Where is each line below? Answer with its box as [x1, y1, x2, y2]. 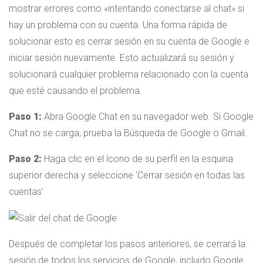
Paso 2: [9, 153, 42, 165]
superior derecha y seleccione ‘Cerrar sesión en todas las [9, 170, 245, 181]
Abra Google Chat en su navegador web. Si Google [42, 111, 254, 123]
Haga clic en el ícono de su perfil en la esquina [42, 153, 233, 165]
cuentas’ [9, 186, 43, 198]
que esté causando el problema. [9, 85, 142, 97]
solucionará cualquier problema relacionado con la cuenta [9, 69, 248, 80]
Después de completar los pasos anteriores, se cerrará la [9, 238, 245, 250]
